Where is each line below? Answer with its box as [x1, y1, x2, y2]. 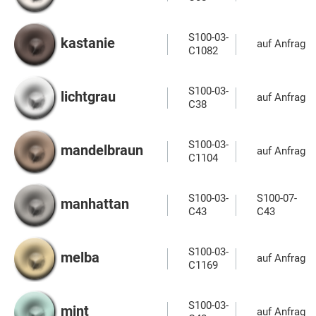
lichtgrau [61, 88, 116, 106]
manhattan [61, 195, 129, 213]
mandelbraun [61, 142, 143, 159]
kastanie [61, 35, 115, 52]
